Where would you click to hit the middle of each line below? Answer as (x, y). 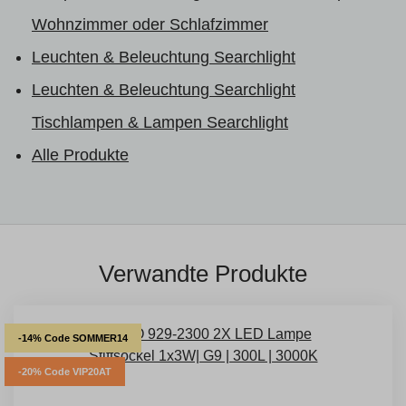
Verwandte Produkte (203, 273)
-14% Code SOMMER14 (73, 338)
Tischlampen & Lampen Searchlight (160, 122)
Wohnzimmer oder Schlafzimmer (150, 24)
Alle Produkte (80, 155)
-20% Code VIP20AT (65, 371)
